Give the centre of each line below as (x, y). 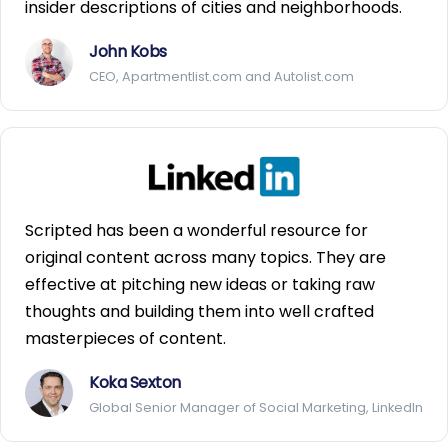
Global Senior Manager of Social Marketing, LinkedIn (256, 408)
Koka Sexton (135, 383)
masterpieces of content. (125, 339)
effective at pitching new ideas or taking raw (200, 285)
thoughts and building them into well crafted (199, 312)
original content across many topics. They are (205, 258)
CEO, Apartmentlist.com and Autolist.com (221, 77)
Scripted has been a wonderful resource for (196, 231)
